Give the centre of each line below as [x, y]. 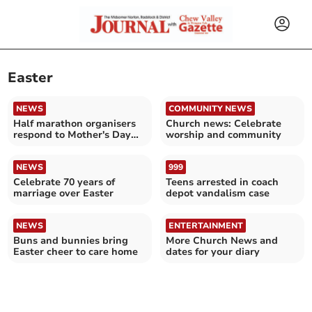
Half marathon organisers [75, 123]
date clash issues [54, 146]
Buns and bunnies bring [71, 240]
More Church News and [222, 240]
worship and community [224, 134]
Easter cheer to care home [76, 251]
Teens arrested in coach [222, 182]
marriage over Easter [64, 193]
